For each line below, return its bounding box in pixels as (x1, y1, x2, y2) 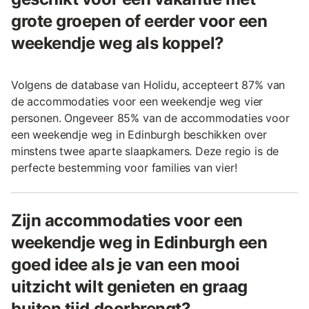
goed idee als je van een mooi (11, 255, 240, 275)
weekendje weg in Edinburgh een (11, 232, 268, 252)
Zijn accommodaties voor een (11, 210, 243, 230)
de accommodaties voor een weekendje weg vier (11, 94, 263, 108)
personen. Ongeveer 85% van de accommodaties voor (11, 111, 290, 125)
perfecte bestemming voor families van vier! (11, 161, 237, 175)
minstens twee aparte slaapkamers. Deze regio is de (11, 144, 279, 158)
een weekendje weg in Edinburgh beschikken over (11, 128, 267, 141)
